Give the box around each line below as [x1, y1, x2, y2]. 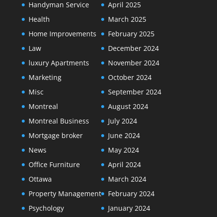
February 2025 [108, 29, 155, 39]
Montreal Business [28, 116, 89, 126]
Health [28, 15, 50, 24]
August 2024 [108, 102, 148, 111]
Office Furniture [28, 160, 80, 170]
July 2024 [108, 116, 137, 126]
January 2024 [108, 203, 150, 213]
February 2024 [108, 189, 155, 199]
